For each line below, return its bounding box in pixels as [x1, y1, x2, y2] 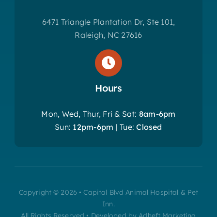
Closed [136, 122, 162, 132]
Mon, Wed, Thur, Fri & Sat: [41, 108, 139, 119]
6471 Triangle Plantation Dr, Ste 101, [42, 16, 175, 27]
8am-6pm [139, 108, 176, 119]
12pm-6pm [73, 122, 114, 132]
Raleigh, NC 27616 [75, 30, 142, 40]
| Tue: [113, 122, 137, 132]
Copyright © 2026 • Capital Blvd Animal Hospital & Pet [18, 188, 199, 197]
